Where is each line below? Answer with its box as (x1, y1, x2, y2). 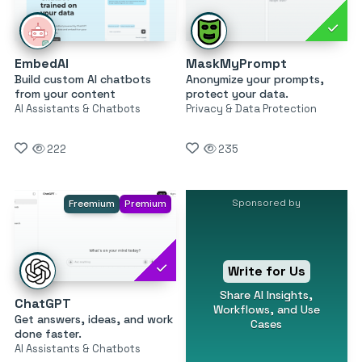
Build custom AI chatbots (15, 72, 151, 87)
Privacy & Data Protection (185, 102, 317, 116)
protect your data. (185, 86, 288, 102)
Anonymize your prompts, (185, 72, 324, 87)
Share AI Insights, (220, 287, 314, 302)
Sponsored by (232, 196, 301, 210)
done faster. (15, 326, 82, 341)
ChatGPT (15, 294, 71, 312)
